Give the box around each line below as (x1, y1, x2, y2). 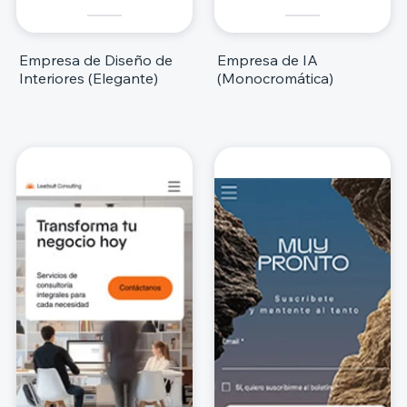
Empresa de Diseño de (19, 50, 173, 69)
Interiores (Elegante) (19, 68, 158, 87)
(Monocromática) (217, 68, 333, 87)
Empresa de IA (217, 50, 318, 69)
